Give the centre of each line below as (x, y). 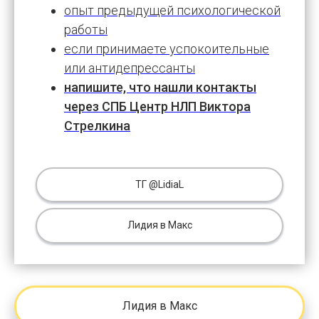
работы (86, 29)
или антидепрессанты (130, 68)
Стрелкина (97, 125)
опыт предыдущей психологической (172, 10)
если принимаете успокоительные (167, 48)
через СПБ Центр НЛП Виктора (157, 106)
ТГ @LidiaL (159, 184)
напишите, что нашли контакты (160, 87)
